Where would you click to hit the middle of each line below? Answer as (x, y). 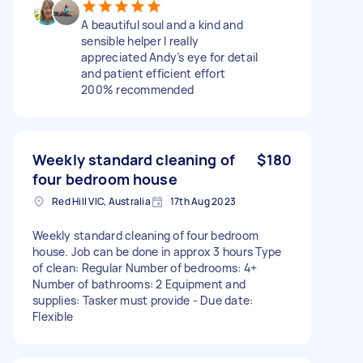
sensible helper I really (140, 41)
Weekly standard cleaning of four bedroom (145, 235)
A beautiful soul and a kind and (162, 24)
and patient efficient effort (153, 73)
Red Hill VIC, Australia (101, 201)
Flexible (53, 316)
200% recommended (137, 89)
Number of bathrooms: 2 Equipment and (139, 284)
